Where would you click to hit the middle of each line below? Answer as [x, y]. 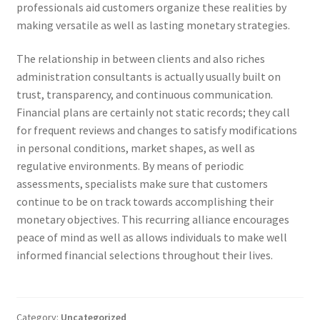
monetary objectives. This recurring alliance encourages [152, 220]
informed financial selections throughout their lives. [144, 255]
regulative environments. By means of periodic [130, 166]
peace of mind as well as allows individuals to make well [151, 237]
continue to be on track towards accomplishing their [145, 202]
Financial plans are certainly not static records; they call [153, 112]
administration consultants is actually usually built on [148, 77]
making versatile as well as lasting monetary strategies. [153, 25]
